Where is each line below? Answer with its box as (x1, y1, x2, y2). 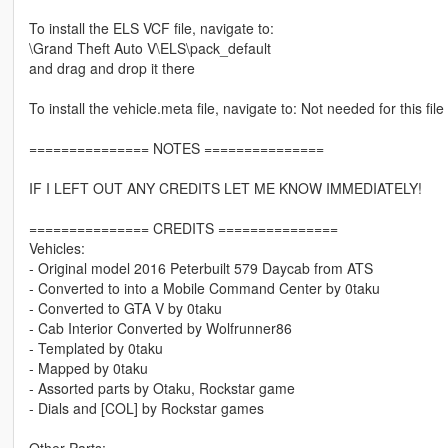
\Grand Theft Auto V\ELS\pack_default (28, 38, 271, 59)
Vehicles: (28, 238, 85, 259)
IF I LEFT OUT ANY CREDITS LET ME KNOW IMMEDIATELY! (28, 178, 422, 199)
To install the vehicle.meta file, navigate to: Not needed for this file (28, 98, 444, 119)
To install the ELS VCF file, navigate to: (28, 18, 274, 39)
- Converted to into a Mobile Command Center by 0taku (28, 278, 380, 299)
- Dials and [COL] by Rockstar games (28, 398, 264, 419)
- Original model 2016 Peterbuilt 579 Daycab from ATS (28, 258, 373, 279)
